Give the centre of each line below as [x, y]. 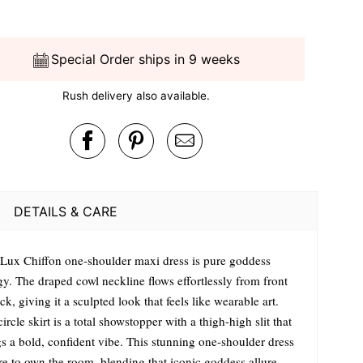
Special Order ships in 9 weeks [146, 60]
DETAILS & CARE [65, 211]
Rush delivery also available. [136, 96]
